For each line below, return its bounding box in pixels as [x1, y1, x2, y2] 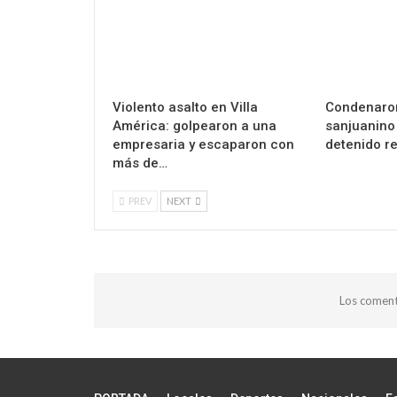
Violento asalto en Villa [113, 99, 258, 116]
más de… [113, 155, 167, 172]
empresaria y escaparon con [113, 136, 294, 153]
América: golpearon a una [113, 118, 276, 135]
